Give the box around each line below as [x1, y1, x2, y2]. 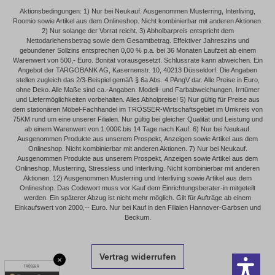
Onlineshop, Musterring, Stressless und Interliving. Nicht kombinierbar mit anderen [15, 164, 260, 172]
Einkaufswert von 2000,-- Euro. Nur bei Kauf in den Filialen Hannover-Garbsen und [14, 203, 261, 211]
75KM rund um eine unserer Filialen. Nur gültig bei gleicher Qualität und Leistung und [12, 115, 263, 123]
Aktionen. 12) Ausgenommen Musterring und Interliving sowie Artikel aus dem [23, 174, 252, 182]
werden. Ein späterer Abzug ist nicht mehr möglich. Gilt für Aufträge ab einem [24, 193, 251, 201]
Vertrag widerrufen [99, 251, 176, 261]
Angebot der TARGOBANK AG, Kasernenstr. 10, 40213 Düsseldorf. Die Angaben [18, 66, 257, 74]
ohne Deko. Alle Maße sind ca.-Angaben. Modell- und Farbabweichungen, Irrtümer [15, 85, 260, 93]
